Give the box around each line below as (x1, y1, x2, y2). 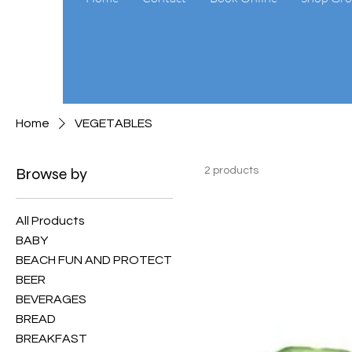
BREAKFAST (16, 332, 87, 345)
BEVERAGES (16, 292, 86, 306)
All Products (16, 214, 85, 227)
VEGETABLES (75, 116, 152, 130)
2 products (204, 164, 258, 176)
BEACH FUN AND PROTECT (16, 253, 172, 266)
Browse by (16, 163, 87, 184)
